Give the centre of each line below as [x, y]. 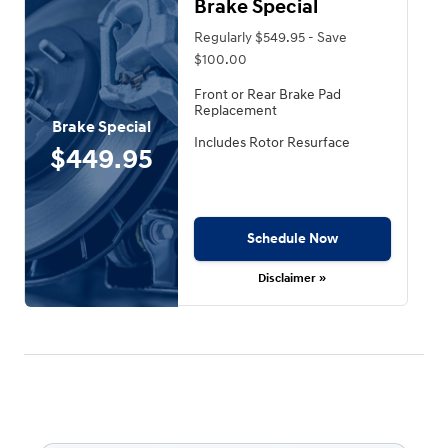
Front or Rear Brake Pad [267, 94]
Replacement [235, 110]
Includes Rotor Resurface [271, 142]
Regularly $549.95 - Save [270, 37]
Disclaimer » [292, 279]
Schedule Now [292, 239]
